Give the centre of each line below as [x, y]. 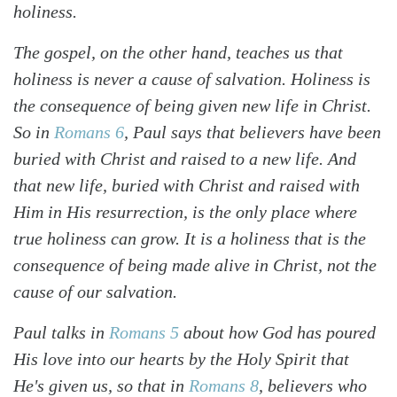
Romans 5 [144, 332]
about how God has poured [277, 332]
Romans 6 [89, 132]
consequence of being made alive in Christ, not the [195, 265]
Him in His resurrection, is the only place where [185, 211]
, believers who [313, 385]
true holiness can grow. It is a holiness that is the [190, 238]
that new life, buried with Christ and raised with [187, 185]
